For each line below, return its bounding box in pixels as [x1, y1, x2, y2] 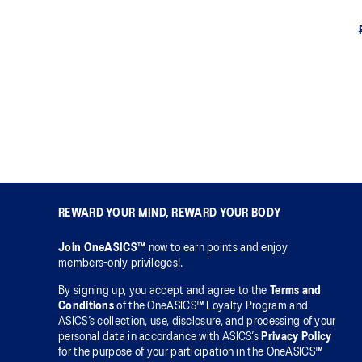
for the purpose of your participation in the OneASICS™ [58, 347, 323, 358]
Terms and [269, 285, 322, 297]
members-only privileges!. [58, 258, 183, 269]
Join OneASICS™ [58, 242, 149, 254]
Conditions [58, 301, 114, 312]
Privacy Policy [261, 331, 332, 343]
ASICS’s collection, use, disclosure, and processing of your [58, 316, 336, 327]
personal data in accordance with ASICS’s [58, 331, 262, 343]
